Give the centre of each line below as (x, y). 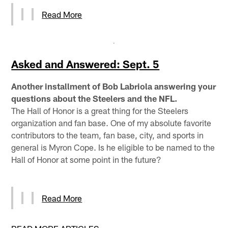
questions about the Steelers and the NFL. (94, 98)
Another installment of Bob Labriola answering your (114, 86)
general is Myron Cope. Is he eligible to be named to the (113, 147)
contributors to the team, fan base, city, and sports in (108, 135)
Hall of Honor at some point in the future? (87, 159)
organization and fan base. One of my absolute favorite (111, 122)
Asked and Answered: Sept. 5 (85, 64)
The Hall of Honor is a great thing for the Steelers (100, 110)
